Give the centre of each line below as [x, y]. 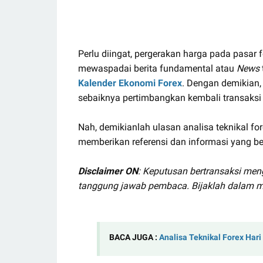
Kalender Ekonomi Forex [130, 83]
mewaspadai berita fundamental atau [157, 68]
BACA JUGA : [134, 237]
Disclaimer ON [108, 171]
